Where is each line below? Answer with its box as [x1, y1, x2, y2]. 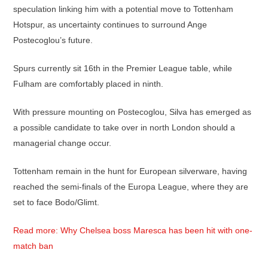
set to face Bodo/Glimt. [13, 197, 99, 207]
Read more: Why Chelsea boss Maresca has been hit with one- [13, 226, 252, 235]
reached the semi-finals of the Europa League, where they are [13, 182, 248, 191]
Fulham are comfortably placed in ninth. [13, 79, 163, 89]
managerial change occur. [13, 138, 111, 148]
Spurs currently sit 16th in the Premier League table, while [13, 63, 232, 73]
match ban [13, 241, 53, 251]
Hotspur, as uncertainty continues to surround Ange [13, 20, 207, 29]
